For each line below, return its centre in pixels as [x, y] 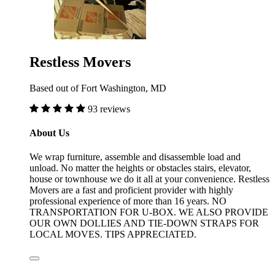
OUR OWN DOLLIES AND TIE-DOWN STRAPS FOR [144, 223]
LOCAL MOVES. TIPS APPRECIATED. [113, 234]
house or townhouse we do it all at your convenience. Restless [149, 179]
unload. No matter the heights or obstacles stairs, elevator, [140, 168]
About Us [49, 133]
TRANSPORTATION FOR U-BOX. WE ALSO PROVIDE [149, 212]
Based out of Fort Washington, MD [98, 88]
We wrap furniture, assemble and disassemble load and [135, 157]
